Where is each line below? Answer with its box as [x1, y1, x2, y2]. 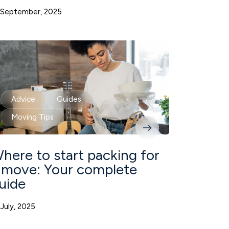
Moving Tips [11, 112, 54, 122]
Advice [11, 94, 35, 104]
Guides [57, 94, 81, 104]
